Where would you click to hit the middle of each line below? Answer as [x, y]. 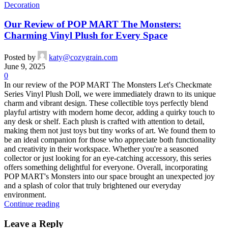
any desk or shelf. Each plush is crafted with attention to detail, [104, 122]
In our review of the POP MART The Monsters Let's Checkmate [108, 85]
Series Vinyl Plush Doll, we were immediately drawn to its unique [110, 94]
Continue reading [32, 204]
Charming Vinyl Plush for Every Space [86, 36]
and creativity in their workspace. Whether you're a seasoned [101, 149]
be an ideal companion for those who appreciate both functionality [110, 140]
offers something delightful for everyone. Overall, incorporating [106, 167]
